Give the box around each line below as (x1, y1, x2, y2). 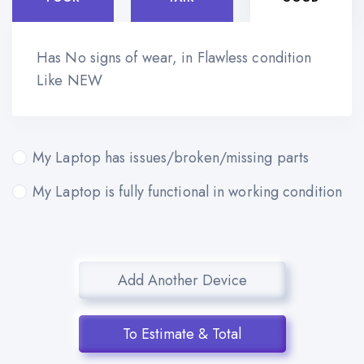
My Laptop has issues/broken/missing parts (32, 147, 310, 169)
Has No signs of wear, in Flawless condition (37, 47, 312, 69)
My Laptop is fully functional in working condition (32, 181, 342, 203)
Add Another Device (117, 270, 247, 292)
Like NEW (37, 70, 102, 92)
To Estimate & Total (123, 323, 241, 345)
